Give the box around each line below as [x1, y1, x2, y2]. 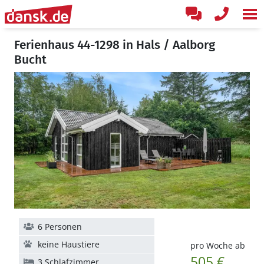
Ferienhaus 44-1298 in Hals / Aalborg [14, 37, 215, 52]
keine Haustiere [38, 239, 100, 250]
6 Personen [38, 221, 82, 232]
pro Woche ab [190, 240, 245, 251]
